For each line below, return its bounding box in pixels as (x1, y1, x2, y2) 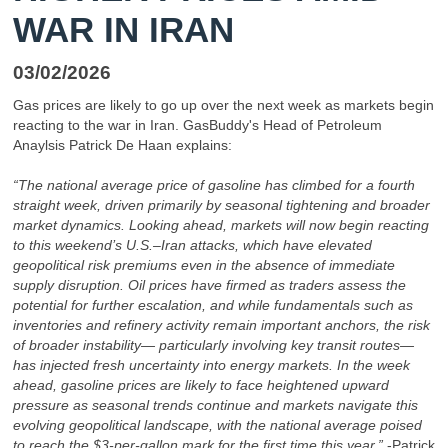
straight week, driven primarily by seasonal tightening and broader (13, 197, 430, 214)
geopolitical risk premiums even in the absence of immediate (13, 257, 395, 274)
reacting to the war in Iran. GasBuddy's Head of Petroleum (13, 117, 382, 134)
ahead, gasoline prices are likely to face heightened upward (13, 377, 389, 394)
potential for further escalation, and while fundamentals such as (13, 297, 413, 314)
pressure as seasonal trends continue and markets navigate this (13, 397, 418, 414)
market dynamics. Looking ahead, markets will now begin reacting (13, 217, 429, 234)
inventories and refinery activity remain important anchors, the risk (13, 317, 430, 334)
